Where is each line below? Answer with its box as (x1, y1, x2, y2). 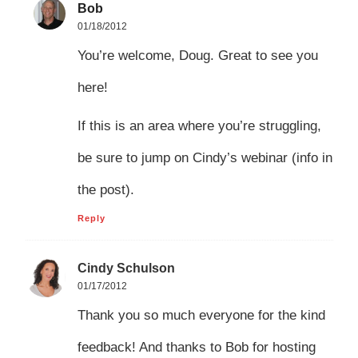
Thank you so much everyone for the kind (77, 307, 325, 323)
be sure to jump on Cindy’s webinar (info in (77, 150, 332, 166)
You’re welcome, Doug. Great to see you (77, 48, 318, 64)
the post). (77, 182, 134, 198)
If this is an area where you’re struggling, (77, 118, 321, 134)
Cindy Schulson (77, 261, 175, 275)
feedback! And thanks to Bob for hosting (77, 339, 316, 355)
